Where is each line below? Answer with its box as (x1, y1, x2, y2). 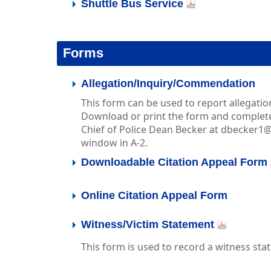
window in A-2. (81, 136, 148, 149)
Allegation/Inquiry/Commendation (81, 77, 256, 90)
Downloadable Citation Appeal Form (81, 156, 268, 168)
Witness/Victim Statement (81, 218, 215, 230)
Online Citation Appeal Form (81, 189, 228, 201)
